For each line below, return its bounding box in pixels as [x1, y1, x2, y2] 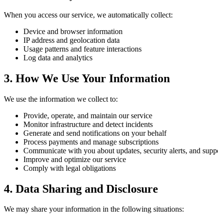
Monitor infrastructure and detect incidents [23, 120, 153, 128]
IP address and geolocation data [23, 36, 120, 44]
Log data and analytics [23, 53, 92, 62]
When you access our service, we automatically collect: [4, 10, 173, 19]
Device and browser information [23, 27, 123, 36]
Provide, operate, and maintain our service [23, 111, 152, 120]
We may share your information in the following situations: [4, 205, 184, 214]
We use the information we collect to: [4, 94, 118, 103]
